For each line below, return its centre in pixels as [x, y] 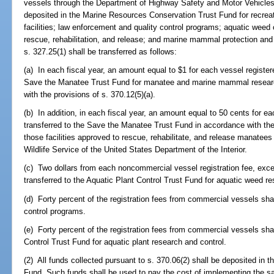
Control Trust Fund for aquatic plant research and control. [125, 242]
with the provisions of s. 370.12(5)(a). [90, 94]
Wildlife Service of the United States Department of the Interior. [136, 150]
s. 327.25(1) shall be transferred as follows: [101, 51]
